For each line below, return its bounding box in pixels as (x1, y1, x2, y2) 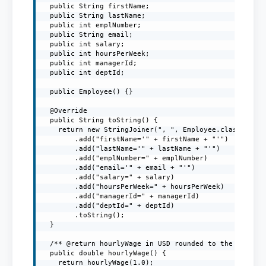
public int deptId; (42, 68, 125, 77)
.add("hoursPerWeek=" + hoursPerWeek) (42, 182, 225, 191)
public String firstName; (42, 2, 150, 10)
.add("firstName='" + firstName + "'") (42, 135, 229, 143)
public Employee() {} (42, 87, 134, 96)
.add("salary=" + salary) (42, 173, 175, 181)
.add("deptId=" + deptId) (42, 201, 175, 210)
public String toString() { (42, 116, 159, 124)
